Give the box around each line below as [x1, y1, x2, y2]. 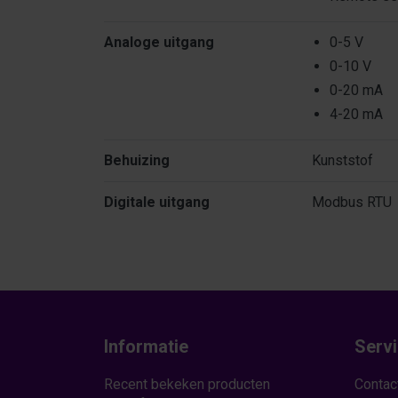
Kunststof [312, 151, 373, 169]
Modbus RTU [312, 193, 392, 211]
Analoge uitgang [104, 33, 214, 51]
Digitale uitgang [104, 193, 210, 211]
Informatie [104, 335, 188, 357]
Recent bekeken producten [104, 375, 270, 393]
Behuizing [104, 151, 170, 169]
